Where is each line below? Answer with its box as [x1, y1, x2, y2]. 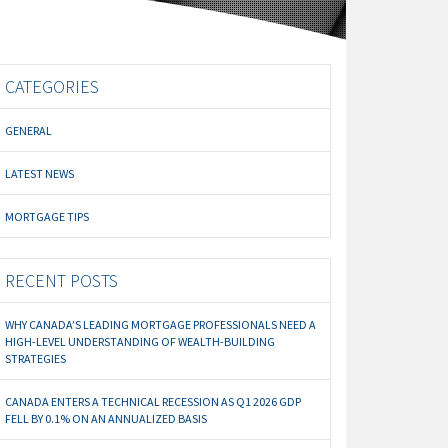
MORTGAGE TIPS [5, 209, 90, 225]
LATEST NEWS [5, 166, 75, 182]
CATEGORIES [5, 75, 100, 99]
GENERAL [5, 123, 53, 139]
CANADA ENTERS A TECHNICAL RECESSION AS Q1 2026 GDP [5, 394, 302, 410]
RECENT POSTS [5, 269, 119, 293]
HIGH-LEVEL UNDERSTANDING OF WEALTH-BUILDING [5, 334, 276, 350]
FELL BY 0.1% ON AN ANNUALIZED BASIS [5, 411, 208, 427]
